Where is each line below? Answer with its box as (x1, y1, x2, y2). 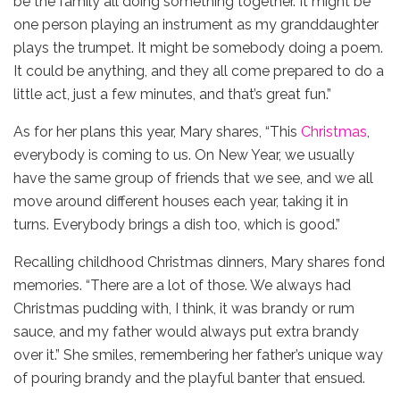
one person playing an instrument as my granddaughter (13, 15, 379, 33)
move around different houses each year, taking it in (13, 192, 348, 210)
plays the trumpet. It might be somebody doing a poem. (13, 38, 383, 56)
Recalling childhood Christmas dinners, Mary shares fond (13, 253, 385, 271)
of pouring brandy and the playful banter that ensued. (13, 369, 365, 387)
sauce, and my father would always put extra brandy (13, 322, 359, 340)
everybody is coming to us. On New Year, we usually (13, 146, 354, 163)
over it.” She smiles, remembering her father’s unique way (13, 346, 383, 363)
